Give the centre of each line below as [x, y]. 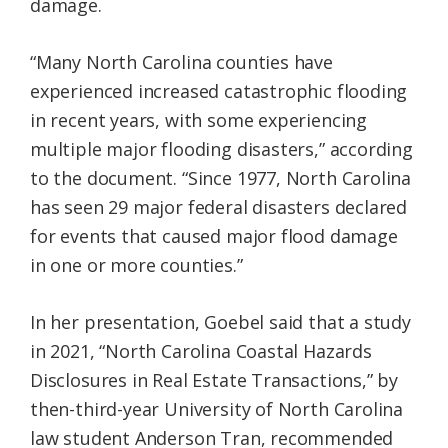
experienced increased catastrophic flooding [219, 91]
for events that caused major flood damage [214, 236]
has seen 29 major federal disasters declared [219, 207]
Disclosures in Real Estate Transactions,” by [214, 380]
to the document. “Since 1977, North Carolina [221, 178]
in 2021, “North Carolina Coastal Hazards [201, 351]
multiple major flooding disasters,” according [221, 149]
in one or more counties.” [136, 265]
